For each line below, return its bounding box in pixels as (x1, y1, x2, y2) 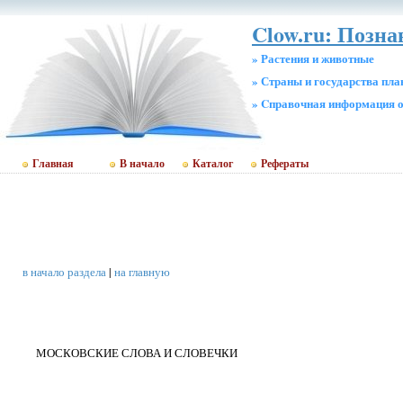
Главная (32, 157, 74, 170)
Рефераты (261, 157, 309, 170)
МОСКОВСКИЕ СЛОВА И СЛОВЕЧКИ (36, 345, 238, 361)
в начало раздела (22, 264, 106, 280)
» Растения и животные (252, 49, 374, 67)
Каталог (193, 157, 233, 170)
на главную (114, 264, 170, 280)
